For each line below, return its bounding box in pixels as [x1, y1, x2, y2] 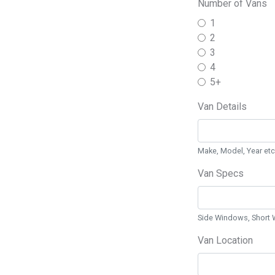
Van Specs [198, 168, 244, 179]
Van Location [198, 234, 253, 246]
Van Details [198, 101, 247, 112]
